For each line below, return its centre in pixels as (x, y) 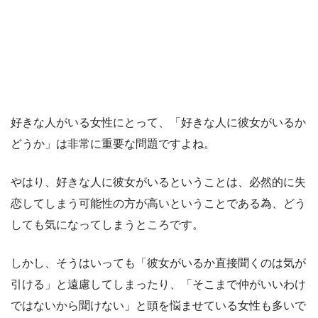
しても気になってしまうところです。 (107, 224)
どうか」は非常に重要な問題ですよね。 (113, 143)
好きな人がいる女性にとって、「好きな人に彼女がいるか (158, 122)
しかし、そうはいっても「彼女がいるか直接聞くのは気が (158, 263)
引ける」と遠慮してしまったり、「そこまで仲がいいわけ (158, 284)
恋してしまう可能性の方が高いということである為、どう (158, 203)
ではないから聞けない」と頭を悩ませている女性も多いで (158, 305)
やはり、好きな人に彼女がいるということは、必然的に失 (158, 182)
